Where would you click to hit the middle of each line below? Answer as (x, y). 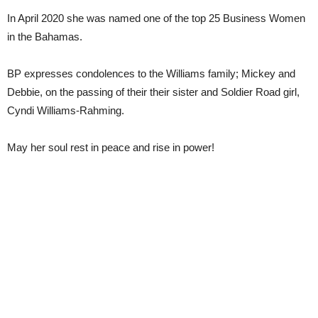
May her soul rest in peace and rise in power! (111, 147)
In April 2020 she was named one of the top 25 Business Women (156, 18)
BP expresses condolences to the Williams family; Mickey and (151, 73)
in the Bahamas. (45, 37)
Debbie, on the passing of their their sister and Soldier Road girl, (153, 92)
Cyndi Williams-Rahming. (66, 110)
